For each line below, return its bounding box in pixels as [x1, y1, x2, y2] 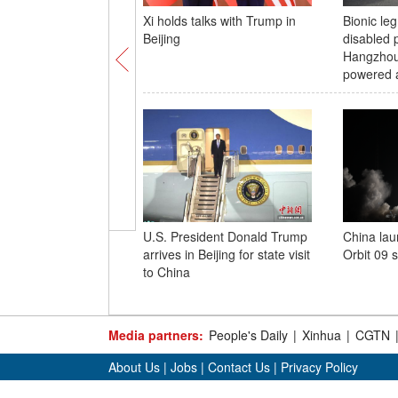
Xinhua [302, 326, 341, 344]
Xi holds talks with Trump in [142, 12, 296, 29]
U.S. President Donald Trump [142, 227, 307, 245]
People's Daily [209, 326, 288, 344]
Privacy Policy [281, 358, 358, 376]
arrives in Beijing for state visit [142, 245, 310, 263]
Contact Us [208, 358, 270, 376]
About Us [108, 358, 160, 376]
